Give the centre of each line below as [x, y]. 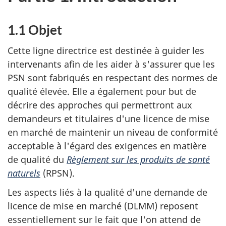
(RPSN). [59, 173]
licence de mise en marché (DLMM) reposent [103, 206]
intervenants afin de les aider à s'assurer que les [111, 64]
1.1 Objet [35, 30]
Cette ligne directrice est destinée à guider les [106, 50]
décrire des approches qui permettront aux [100, 105]
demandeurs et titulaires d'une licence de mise [108, 118]
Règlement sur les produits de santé [138, 159]
